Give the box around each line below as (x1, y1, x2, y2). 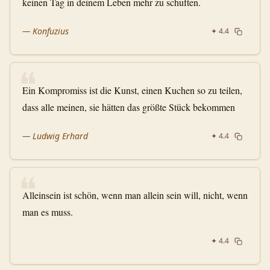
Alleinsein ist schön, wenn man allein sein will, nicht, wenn (22, 189, 248, 201)
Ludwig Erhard (33, 130, 88, 142)
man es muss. (22, 206, 73, 218)
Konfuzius (33, 25, 69, 37)
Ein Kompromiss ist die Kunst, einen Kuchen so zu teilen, (22, 84, 242, 96)
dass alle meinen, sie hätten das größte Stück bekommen (22, 101, 235, 113)
